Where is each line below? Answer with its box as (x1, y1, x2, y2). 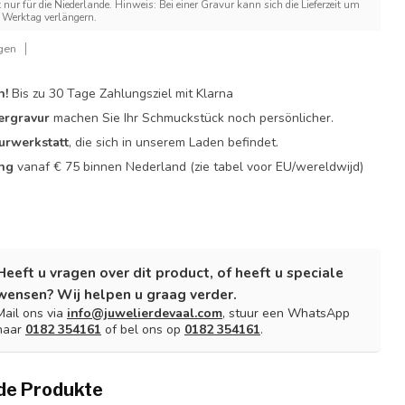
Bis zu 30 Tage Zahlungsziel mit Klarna (8, 85, 234, 102)
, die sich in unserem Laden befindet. (69, 134, 279, 151)
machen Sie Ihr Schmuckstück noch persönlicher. (50, 109, 334, 127)
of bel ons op (101, 321, 184, 338)
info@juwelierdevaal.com (67, 305, 222, 322)
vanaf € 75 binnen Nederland (14, 158, 191, 175)
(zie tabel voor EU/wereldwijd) (190, 158, 364, 175)
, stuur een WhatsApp (222, 305, 350, 322)
